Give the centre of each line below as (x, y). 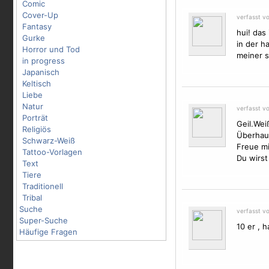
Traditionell (43, 186)
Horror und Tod (51, 49)
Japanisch (41, 72)
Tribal (32, 198)
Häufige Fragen (48, 232)
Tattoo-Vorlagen (52, 152)
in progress (44, 61)
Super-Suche (44, 220)
